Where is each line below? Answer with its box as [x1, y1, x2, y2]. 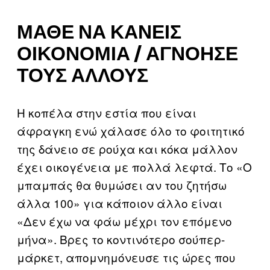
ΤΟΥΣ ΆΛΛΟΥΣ [17, 67, 148, 86]
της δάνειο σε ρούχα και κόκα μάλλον [17, 140, 237, 157]
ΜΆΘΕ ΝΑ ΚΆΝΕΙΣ [17, 24, 181, 42]
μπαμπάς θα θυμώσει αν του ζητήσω [17, 177, 227, 193]
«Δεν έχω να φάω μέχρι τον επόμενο [17, 213, 232, 230]
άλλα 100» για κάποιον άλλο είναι [17, 195, 222, 212]
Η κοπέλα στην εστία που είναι [17, 104, 196, 121]
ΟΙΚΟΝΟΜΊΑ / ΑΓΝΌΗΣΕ [17, 46, 238, 64]
